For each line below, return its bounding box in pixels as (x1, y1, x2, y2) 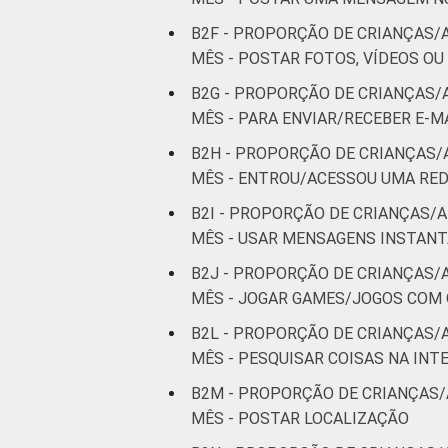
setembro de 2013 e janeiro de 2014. (172, 22, 430, 41)
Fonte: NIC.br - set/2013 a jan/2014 (172, 46, 423, 65)
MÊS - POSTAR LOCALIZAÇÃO (191, 409, 409, 428)
